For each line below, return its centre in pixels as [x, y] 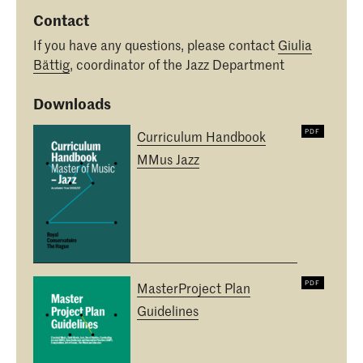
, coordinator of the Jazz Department [177, 64]
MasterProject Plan [194, 288]
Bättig [51, 64]
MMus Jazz [168, 159]
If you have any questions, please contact [156, 44]
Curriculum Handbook [201, 137]
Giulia [295, 44]
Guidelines [168, 311]
